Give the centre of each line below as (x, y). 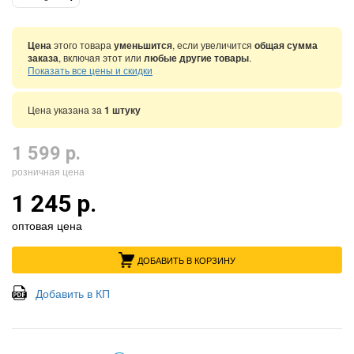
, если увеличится (213, 45)
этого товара (83, 45)
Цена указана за (66, 109)
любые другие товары (196, 58)
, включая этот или (101, 57)
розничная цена (48, 171)
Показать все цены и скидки (90, 70)
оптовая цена (47, 225)
